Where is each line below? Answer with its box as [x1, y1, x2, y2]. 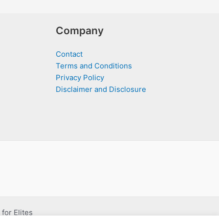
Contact [55, 49, 83, 59]
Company [55, 24, 104, 37]
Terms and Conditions [55, 61, 132, 70]
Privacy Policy [55, 72, 104, 82]
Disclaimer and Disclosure [55, 84, 146, 94]
